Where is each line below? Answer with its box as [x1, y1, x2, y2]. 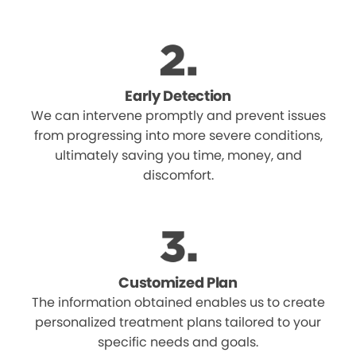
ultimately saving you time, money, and [54, 146, 302, 165]
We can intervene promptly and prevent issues [30, 106, 326, 126]
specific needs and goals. [98, 333, 258, 352]
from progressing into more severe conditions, [33, 126, 323, 145]
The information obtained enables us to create [31, 293, 325, 312]
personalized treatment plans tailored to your [35, 313, 321, 332]
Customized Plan [118, 273, 238, 293]
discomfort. [142, 166, 214, 185]
